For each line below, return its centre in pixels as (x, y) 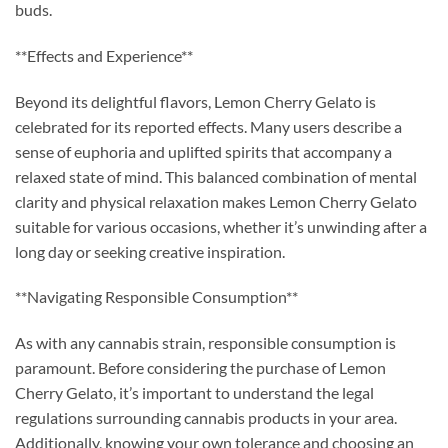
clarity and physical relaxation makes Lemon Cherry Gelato (216, 201)
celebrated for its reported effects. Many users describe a (208, 126)
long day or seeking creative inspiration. (150, 251)
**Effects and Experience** (104, 55)
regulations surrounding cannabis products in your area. (206, 418)
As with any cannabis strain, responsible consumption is (205, 343)
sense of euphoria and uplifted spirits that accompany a (203, 151)
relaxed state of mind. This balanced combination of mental (216, 176)
